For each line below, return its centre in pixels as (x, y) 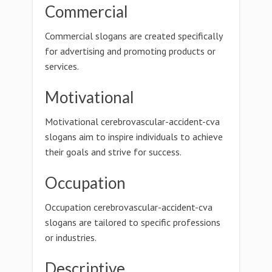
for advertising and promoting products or (130, 51)
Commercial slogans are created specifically (134, 36)
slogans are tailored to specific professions (133, 222)
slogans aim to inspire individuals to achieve (134, 137)
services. (62, 66)
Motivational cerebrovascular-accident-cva (132, 121)
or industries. (71, 237)
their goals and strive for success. (113, 152)
